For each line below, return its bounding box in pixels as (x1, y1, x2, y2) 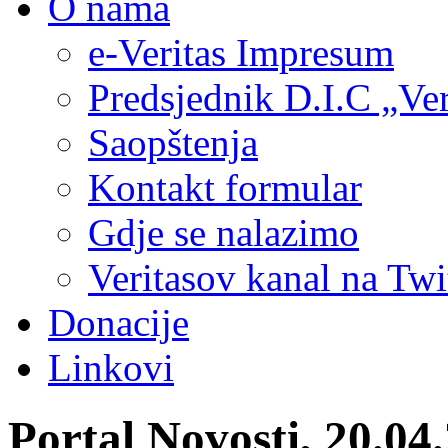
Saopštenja (88, 121, 258, 164)
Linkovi (48, 346, 174, 389)
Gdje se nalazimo (88, 211, 359, 254)
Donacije (48, 301, 189, 344)
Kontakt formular (88, 166, 362, 209)
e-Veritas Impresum (88, 31, 394, 74)
